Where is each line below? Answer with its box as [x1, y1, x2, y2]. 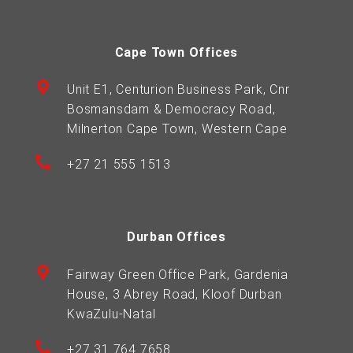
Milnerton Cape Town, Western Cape [67, 121, 288, 137]
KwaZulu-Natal [67, 306, 156, 321]
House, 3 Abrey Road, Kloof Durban [67, 286, 282, 302]
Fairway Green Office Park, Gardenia [67, 266, 289, 282]
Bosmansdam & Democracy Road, [67, 102, 276, 117]
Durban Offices [126, 229, 227, 245]
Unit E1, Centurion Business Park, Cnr [67, 82, 290, 98]
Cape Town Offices [114, 44, 239, 60]
